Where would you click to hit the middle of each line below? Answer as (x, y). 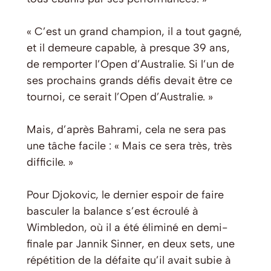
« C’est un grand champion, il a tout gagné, (134, 32)
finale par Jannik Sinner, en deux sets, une (131, 244)
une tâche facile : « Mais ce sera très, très (129, 146)
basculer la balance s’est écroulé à (113, 211)
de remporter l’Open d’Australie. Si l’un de (130, 64)
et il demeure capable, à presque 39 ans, (128, 48)
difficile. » (50, 162)
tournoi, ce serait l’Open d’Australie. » (120, 97)
